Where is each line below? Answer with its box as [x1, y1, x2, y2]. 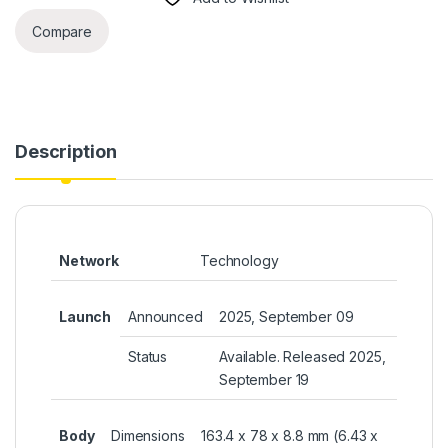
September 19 [219, 371, 310, 389]
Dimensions [111, 427, 185, 445]
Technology [200, 252, 279, 270]
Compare [32, 22, 93, 40]
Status [128, 348, 168, 366]
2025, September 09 [219, 308, 354, 326]
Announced [128, 308, 203, 326]
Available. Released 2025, [219, 348, 386, 366]
